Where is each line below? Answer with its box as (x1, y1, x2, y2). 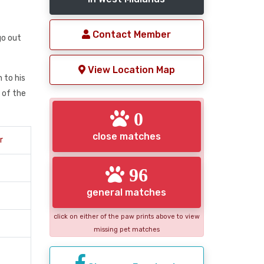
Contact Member (90, 29, 171, 40)
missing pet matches (93, 225, 160, 233)
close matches (92, 131, 161, 143)
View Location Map (85, 64, 175, 75)
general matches (87, 186, 167, 198)
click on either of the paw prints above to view (53, 212, 200, 220)
